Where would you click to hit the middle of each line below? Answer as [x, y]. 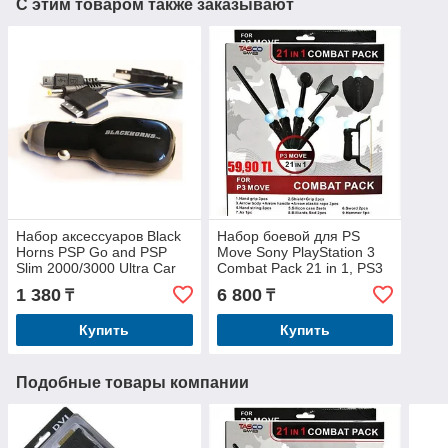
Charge [39, 283]
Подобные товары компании [132, 382]
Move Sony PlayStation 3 [295, 251]
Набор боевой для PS [288, 235]
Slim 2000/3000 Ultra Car [96, 267]
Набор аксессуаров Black [98, 235]
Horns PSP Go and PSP [91, 251]
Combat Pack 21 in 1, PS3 [299, 267]
